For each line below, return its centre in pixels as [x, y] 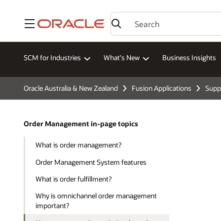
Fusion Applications [162, 88]
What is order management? [79, 145]
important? [53, 206]
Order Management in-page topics [81, 124]
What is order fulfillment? [74, 179]
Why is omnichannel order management [96, 196]
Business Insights [189, 58]
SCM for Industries [52, 58]
